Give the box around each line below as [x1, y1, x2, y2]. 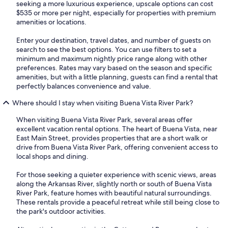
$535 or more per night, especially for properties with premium [16, 8, 216, 17]
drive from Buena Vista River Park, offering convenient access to [16, 142, 218, 152]
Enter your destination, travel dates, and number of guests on [16, 35, 211, 45]
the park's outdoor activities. [16, 206, 106, 216]
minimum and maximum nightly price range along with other [16, 53, 207, 63]
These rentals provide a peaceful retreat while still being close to [16, 197, 219, 207]
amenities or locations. [16, 17, 87, 26]
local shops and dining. [16, 151, 89, 161]
